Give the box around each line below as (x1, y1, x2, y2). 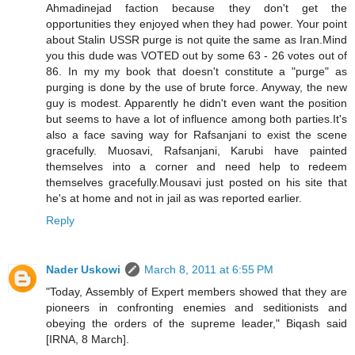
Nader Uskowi (46, 263, 120, 277)
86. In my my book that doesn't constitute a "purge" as (46, 65, 347, 78)
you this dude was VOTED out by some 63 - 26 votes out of (46, 49, 347, 63)
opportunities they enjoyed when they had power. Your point (46, 17, 347, 31)
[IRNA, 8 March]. (46, 333, 129, 346)
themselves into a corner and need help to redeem (46, 160, 347, 174)
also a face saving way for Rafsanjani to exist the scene (46, 128, 347, 142)
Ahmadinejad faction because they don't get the (46, 2, 347, 15)
